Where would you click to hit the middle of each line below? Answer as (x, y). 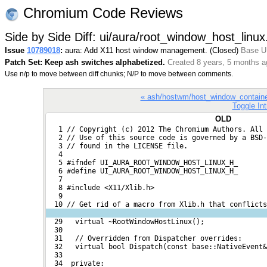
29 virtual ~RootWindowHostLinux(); (125, 221)
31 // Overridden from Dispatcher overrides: (144, 238)
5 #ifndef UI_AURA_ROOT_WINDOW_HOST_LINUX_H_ (142, 162)
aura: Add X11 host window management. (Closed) (152, 50)
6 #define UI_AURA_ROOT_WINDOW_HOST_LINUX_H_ (142, 171)
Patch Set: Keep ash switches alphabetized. (85, 62)
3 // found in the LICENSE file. (117, 146)
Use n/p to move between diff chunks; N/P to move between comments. (119, 74)
